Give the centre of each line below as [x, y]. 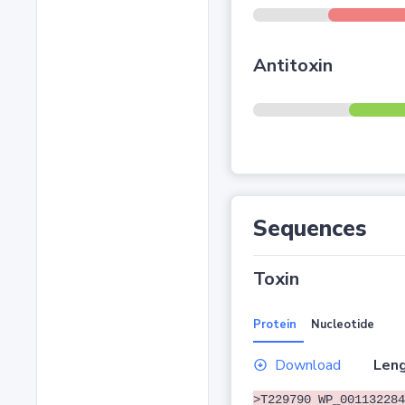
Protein [274, 325]
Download [307, 366]
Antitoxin [292, 66]
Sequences [310, 229]
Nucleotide [342, 325]
